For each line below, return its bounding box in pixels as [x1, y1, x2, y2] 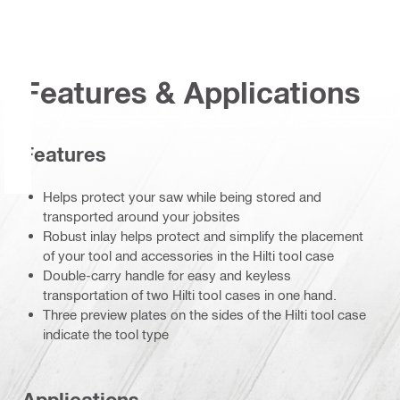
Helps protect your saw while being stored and [43, 187, 321, 204]
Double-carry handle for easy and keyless [43, 266, 291, 283]
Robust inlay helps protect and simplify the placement [43, 227, 363, 244]
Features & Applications [22, 75, 361, 111]
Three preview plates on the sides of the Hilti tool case [43, 305, 366, 322]
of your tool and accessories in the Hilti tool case [43, 246, 334, 263]
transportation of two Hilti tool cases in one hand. [43, 286, 337, 303]
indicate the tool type [43, 325, 169, 342]
